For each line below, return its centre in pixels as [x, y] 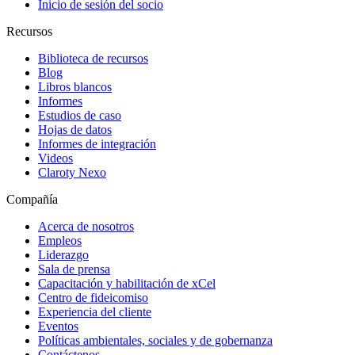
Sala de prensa [74, 269]
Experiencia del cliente [95, 311]
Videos [55, 158]
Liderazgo [63, 254]
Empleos [60, 240]
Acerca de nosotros [86, 226]
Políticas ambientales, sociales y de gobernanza [155, 340]
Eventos [58, 326]
